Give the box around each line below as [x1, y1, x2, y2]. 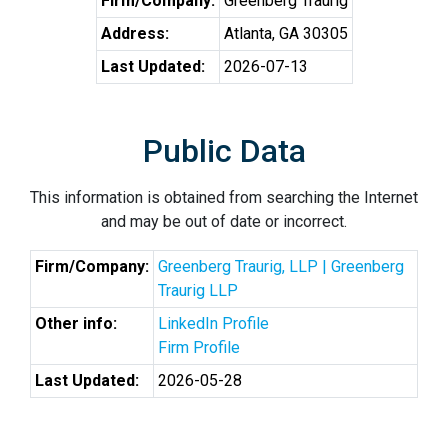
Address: [100, 24, 169, 43]
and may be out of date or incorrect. [101, 212, 347, 231]
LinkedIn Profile [158, 314, 269, 333]
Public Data [142, 132, 306, 170]
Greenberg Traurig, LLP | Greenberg [158, 257, 404, 276]
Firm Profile [158, 338, 240, 357]
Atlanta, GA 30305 [223, 24, 348, 43]
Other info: [35, 314, 117, 333]
